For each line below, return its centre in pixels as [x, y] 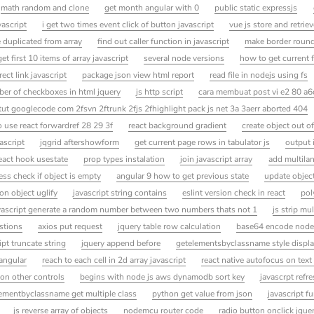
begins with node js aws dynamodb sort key [163, 277]
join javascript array [217, 159]
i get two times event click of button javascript [128, 24]
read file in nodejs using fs [259, 75]
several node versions [184, 58]
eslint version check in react [234, 192]
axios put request [70, 226]
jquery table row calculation [170, 226]
